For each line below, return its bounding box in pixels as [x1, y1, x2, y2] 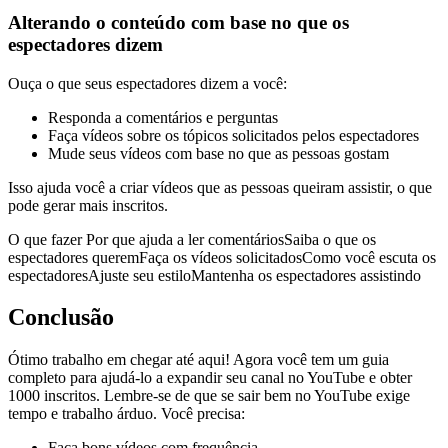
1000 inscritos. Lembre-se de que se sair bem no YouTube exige [8, 387, 410, 405]
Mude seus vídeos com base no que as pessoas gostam [48, 144, 389, 162]
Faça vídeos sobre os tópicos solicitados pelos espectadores [48, 126, 419, 144]
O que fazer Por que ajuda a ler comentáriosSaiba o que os [8, 230, 376, 248]
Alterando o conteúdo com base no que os [8, 11, 349, 33]
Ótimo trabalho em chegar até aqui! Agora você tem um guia [8, 351, 389, 369]
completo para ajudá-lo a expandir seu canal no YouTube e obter [8, 369, 412, 387]
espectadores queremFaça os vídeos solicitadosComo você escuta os [8, 248, 436, 266]
